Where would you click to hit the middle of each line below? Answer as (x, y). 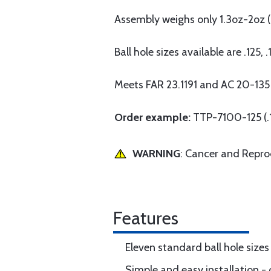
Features (146, 218)
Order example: (154, 117)
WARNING (156, 154)
